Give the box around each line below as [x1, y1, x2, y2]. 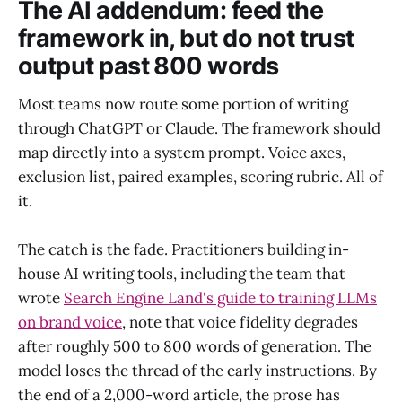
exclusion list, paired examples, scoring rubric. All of [18, 166, 383, 187]
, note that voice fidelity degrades [122, 312, 358, 333]
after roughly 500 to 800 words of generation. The [18, 336, 371, 357]
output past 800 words [18, 51, 279, 82]
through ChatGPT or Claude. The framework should [18, 118, 380, 138]
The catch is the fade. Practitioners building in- [18, 240, 349, 260]
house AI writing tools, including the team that [18, 264, 345, 284]
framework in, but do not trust [18, 23, 354, 54]
